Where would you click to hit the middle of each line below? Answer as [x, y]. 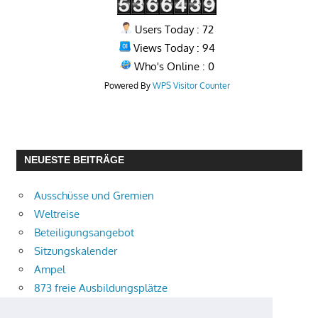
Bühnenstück [65, 307]
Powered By [128, 86]
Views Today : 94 [172, 48]
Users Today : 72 [172, 30]
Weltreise [57, 214]
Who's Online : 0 [172, 67]
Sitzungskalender [76, 251]
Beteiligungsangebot [84, 233]
